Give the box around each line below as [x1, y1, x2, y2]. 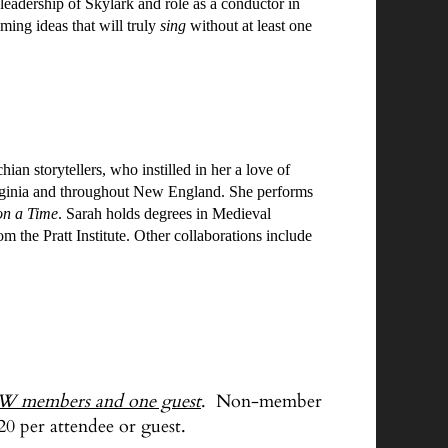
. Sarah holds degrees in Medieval [58, 205, 271, 222]
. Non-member [201, 389, 322, 414]
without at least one [190, 17, 312, 34]
